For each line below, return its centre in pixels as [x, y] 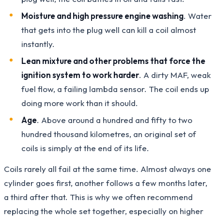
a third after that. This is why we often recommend [98, 197]
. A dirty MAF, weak [175, 75]
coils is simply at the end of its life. [85, 148]
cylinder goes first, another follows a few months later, [106, 183]
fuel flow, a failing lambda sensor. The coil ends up [115, 89]
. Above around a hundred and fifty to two [115, 120]
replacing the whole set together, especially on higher [104, 211]
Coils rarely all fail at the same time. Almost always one [108, 169]
